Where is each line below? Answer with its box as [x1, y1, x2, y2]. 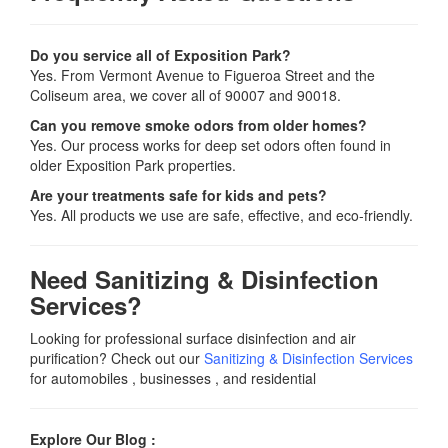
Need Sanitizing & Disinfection [30, 262, 379, 297]
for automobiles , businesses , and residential [30, 368, 316, 389]
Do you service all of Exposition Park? [30, 45, 291, 66]
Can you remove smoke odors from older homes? [30, 115, 367, 136]
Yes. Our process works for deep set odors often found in [30, 135, 391, 156]
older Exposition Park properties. [30, 155, 236, 176]
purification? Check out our [30, 348, 204, 369]
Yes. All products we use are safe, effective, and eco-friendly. [30, 205, 413, 226]
